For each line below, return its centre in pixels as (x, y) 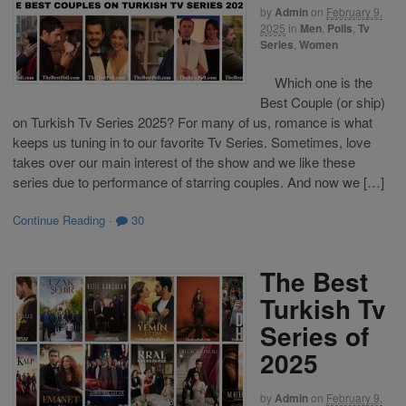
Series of (314, 335)
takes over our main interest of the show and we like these (184, 161)
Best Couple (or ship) (323, 101)
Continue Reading (59, 220)
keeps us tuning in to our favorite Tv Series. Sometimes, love (192, 141)
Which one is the (316, 82)
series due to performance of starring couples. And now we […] (198, 181)
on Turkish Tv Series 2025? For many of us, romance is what (193, 121)
